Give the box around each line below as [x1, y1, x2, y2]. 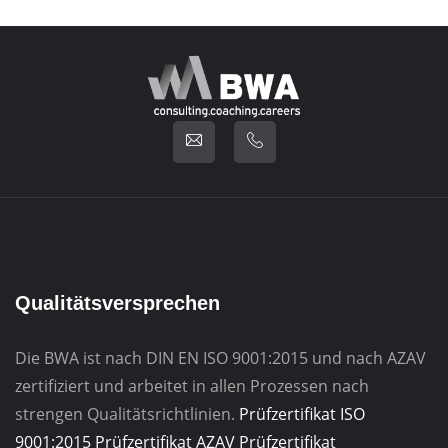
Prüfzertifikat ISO [239, 403, 365, 426]
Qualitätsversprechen [15, 292, 220, 315]
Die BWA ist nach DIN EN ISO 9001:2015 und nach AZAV [15, 347, 426, 370]
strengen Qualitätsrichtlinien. [15, 403, 235, 426]
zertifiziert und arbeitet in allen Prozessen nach [15, 375, 369, 398]
